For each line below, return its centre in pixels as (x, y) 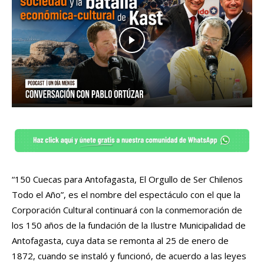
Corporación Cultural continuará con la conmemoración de (127, 210)
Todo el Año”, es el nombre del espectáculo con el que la (126, 195)
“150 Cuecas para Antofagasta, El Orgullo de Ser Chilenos (127, 179)
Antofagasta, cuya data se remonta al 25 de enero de (120, 241)
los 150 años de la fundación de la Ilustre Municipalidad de (129, 225)
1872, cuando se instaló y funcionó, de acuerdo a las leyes (129, 256)
